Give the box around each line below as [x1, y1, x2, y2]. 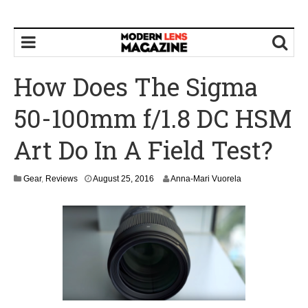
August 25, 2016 [93, 174, 154, 184]
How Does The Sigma [14, 70, 258, 103]
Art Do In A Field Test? [14, 133, 273, 166]
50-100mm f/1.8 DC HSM [14, 102, 292, 135]
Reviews [45, 174, 78, 184]
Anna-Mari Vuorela [170, 174, 241, 184]
